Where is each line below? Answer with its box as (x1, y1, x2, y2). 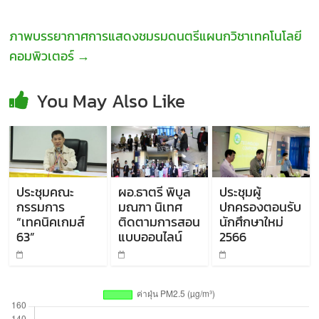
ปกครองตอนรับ (219, 197, 301, 217)
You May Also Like (36, 87, 186, 115)
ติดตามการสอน (117, 212, 200, 232)
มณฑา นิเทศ (117, 197, 182, 217)
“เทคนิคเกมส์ (16, 212, 85, 232)
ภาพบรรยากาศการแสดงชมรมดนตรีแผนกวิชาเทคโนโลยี (9, 26, 303, 46)
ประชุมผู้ (219, 182, 261, 202)
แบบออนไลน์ (117, 227, 182, 247)
